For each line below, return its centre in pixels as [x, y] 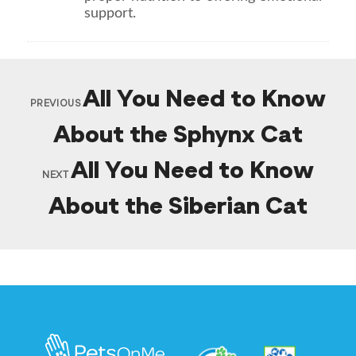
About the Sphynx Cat [178, 135]
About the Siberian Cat [178, 207]
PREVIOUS [56, 104]
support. [110, 13]
